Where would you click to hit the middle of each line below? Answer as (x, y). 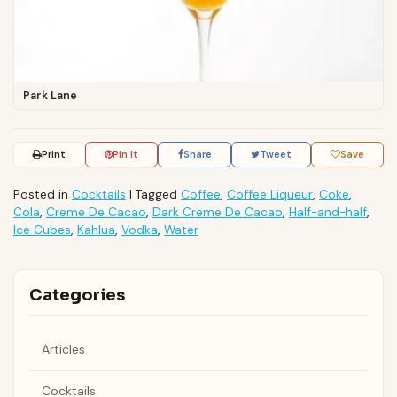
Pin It (126, 155)
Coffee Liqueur (270, 195)
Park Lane (50, 95)
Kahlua (96, 230)
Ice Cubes (42, 230)
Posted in (43, 195)
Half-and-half (328, 212)
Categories (77, 296)
